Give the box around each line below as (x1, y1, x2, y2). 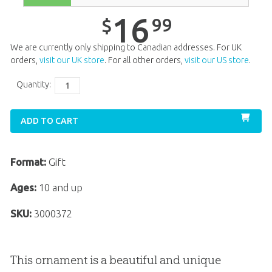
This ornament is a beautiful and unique (10, 252, 221, 267)
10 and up (36, 182, 83, 194)
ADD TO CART (20, 116, 78, 126)
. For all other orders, (104, 55, 185, 65)
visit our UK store (39, 55, 104, 65)
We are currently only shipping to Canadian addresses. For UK (10, 42, 242, 52)
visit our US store (184, 55, 249, 65)
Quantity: (16, 80, 51, 90)
